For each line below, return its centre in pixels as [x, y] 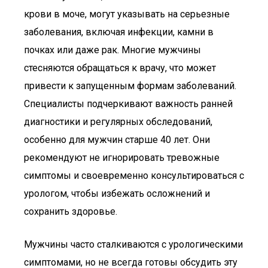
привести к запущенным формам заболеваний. [130, 86]
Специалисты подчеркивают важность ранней [128, 104]
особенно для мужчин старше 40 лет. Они [117, 140]
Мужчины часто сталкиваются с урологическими [133, 244]
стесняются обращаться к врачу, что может [120, 68]
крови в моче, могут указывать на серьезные [127, 14]
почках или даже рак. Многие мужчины [112, 50]
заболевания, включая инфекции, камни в [119, 32]
